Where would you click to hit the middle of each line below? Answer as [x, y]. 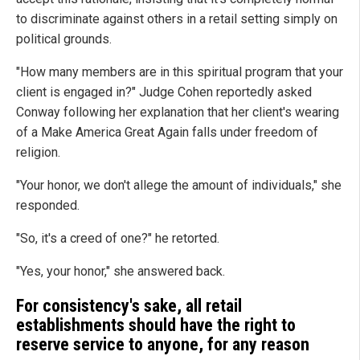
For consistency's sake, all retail [129, 305]
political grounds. [64, 39]
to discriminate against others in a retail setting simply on [177, 19]
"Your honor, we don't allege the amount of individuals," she [179, 186]
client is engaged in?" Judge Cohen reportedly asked [164, 92]
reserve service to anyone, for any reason [163, 344]
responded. [48, 206]
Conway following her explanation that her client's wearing [178, 112]
